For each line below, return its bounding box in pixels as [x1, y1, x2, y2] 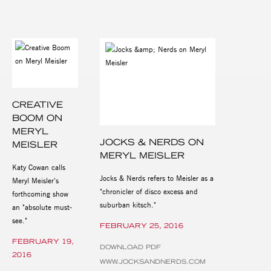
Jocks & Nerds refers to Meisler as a [99, 172, 214, 183]
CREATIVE [12, 99, 63, 110]
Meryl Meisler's [12, 175, 59, 185]
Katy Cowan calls [12, 162, 65, 172]
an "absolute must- [12, 201, 72, 212]
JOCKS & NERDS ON [99, 136, 204, 148]
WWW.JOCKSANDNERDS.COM [99, 257, 206, 266]
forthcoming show [12, 188, 68, 198]
